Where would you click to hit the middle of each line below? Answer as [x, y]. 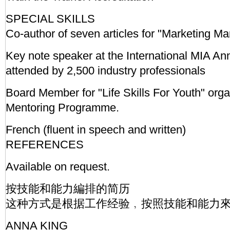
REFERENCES [45, 145]
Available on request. [58, 167]
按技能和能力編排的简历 [68, 189]
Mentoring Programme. [62, 108]
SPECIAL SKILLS [50, 19]
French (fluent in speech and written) [96, 130]
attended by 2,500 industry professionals [106, 71]
